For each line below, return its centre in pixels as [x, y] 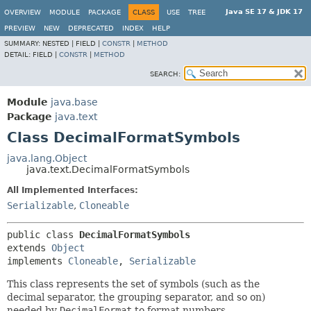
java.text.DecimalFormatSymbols [108, 169]
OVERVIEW [23, 12]
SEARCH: [165, 74]
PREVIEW [20, 28]
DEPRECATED [91, 28]
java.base [74, 102]
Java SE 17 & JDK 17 [264, 11]
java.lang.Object [47, 158]
